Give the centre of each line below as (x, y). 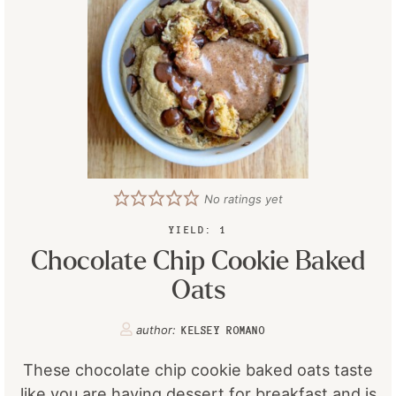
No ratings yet (244, 199)
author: (158, 330)
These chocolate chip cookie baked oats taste (198, 370)
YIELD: (194, 230)
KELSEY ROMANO (223, 330)
